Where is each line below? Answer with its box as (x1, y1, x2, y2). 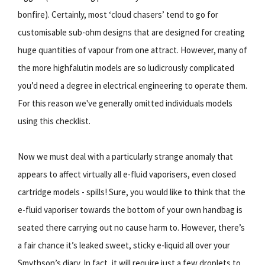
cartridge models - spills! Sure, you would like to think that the (18, 186, 245, 198)
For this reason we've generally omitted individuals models (18, 98, 232, 109)
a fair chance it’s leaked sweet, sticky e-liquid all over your (18, 240, 230, 251)
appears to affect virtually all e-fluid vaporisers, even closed (18, 169, 236, 180)
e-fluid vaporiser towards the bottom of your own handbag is (18, 204, 243, 215)
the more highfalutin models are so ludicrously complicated (18, 62, 234, 73)
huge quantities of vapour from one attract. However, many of (18, 44, 247, 56)
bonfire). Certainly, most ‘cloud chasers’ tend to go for (18, 9, 218, 20)
